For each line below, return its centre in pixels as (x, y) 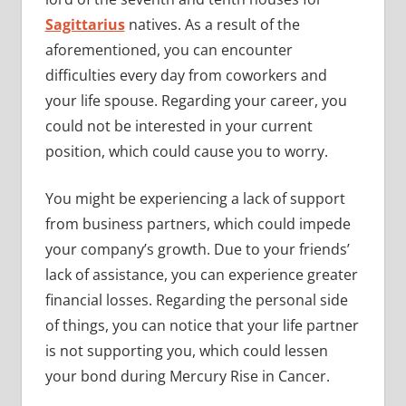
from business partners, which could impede (198, 223)
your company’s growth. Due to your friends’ (197, 249)
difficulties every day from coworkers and (186, 75)
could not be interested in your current (179, 126)
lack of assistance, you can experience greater (201, 274)
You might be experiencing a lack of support (195, 198)
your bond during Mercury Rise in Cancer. (187, 376)
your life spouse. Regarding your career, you (196, 100)
